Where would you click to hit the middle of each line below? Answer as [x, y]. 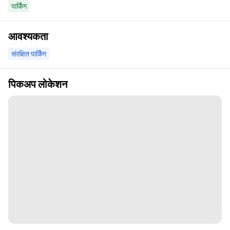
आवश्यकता [28, 37]
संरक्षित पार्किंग [29, 54]
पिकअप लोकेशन [38, 84]
